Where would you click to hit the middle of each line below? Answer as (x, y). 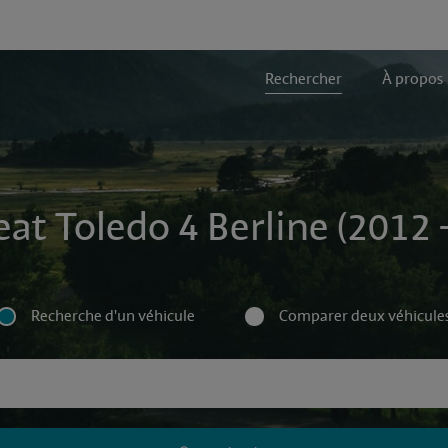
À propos (412, 79)
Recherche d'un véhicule (113, 316)
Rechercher (303, 79)
